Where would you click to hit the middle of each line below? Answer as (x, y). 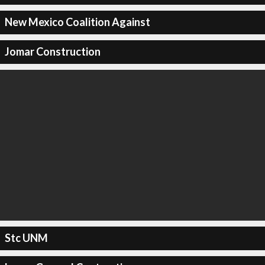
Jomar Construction (52, 51)
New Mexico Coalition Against (77, 22)
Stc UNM (26, 238)
